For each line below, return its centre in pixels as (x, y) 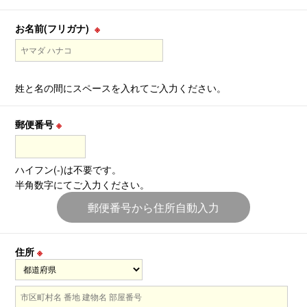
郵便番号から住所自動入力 (153, 207)
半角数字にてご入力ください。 (83, 184)
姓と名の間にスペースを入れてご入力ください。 (121, 88)
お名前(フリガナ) (55, 28)
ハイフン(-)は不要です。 (69, 169)
